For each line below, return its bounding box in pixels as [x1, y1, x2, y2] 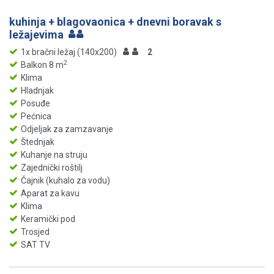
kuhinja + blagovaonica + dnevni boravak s [9, 15, 221, 29]
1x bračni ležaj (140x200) [21, 47, 117, 57]
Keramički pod [21, 214, 75, 224]
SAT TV [21, 240, 50, 250]
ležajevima [9, 28, 66, 42]
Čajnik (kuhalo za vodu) [21, 176, 110, 186]
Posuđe [21, 98, 50, 109]
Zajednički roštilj [21, 163, 83, 173]
